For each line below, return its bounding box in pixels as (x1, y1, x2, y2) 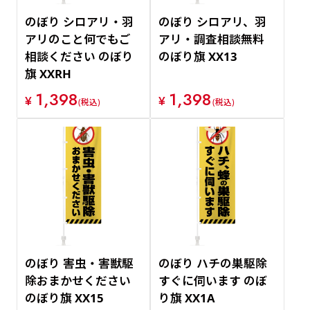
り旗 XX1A (158, 289, 216, 306)
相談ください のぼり (24, 48, 134, 65)
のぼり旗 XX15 (24, 289, 104, 306)
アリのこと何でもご (24, 31, 131, 48)
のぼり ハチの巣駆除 (158, 255, 268, 271)
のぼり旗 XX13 (158, 48, 238, 65)
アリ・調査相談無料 (158, 31, 265, 48)
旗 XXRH (24, 66, 71, 82)
